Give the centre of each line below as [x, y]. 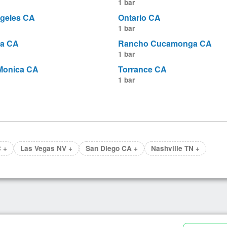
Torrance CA [143, 69]
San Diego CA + [112, 148]
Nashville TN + [175, 148]
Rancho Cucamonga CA [165, 44]
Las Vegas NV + [46, 148]
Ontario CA [140, 18]
